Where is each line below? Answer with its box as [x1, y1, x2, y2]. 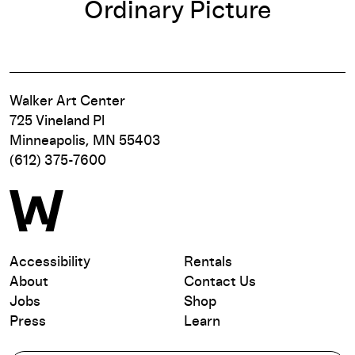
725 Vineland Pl [10, 114, 105, 129]
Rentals [184, 255, 232, 270]
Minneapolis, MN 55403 [10, 134, 161, 149]
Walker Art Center [10, 94, 125, 109]
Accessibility [10, 255, 90, 270]
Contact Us [184, 275, 256, 290]
